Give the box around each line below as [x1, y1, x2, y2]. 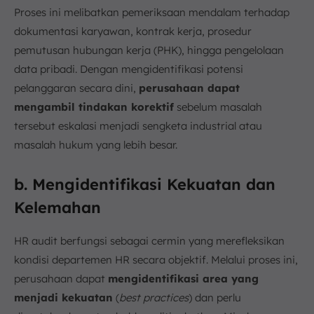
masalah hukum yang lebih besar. [14, 138, 177, 151]
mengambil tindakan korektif [14, 100, 174, 114]
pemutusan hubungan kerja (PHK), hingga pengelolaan [14, 43, 284, 57]
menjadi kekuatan [14, 291, 113, 304]
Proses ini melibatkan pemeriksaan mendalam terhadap [14, 6, 289, 19]
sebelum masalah [174, 100, 262, 114]
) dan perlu [189, 291, 241, 304]
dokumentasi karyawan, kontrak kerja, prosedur [14, 25, 252, 38]
